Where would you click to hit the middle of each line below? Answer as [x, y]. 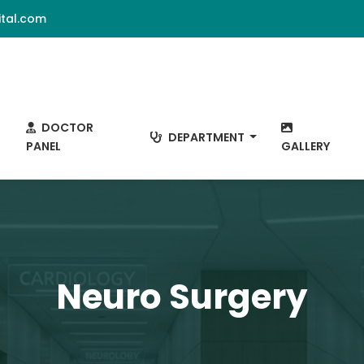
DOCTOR [66, 128]
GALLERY [305, 146]
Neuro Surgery [182, 297]
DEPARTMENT [206, 137]
